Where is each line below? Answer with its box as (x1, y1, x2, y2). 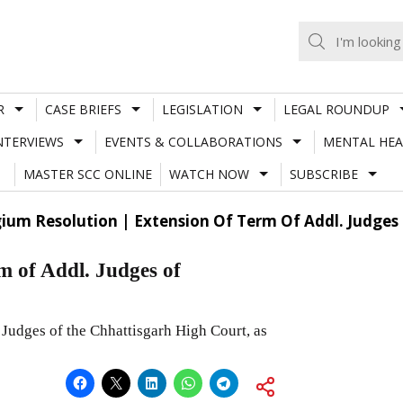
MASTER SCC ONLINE (22, 165, 152, 183)
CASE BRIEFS (44, 100, 121, 118)
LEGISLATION (161, 100, 243, 118)
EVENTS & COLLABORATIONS (103, 132, 282, 150)
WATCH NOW (168, 165, 249, 183)
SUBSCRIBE (289, 165, 358, 183)
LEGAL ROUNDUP (282, 100, 390, 118)
